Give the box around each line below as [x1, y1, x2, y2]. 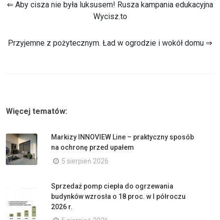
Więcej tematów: [6, 107, 67, 116]
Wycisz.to [93, 12, 127, 21]
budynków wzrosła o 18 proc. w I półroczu [51, 192, 186, 200]
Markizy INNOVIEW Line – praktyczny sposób [51, 133, 194, 141]
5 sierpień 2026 [61, 157, 109, 165]
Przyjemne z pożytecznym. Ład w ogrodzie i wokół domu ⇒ [8, 38, 212, 48]
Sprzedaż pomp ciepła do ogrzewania [51, 182, 173, 190]
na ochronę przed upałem [51, 143, 134, 151]
